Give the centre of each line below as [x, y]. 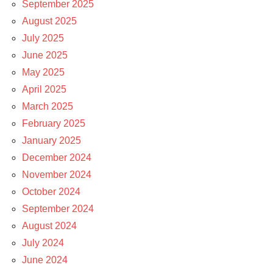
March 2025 [48, 106]
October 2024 [51, 191]
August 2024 [49, 225]
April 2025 [44, 89]
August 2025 [49, 21]
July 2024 [43, 243]
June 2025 [45, 55]
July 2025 [43, 38]
